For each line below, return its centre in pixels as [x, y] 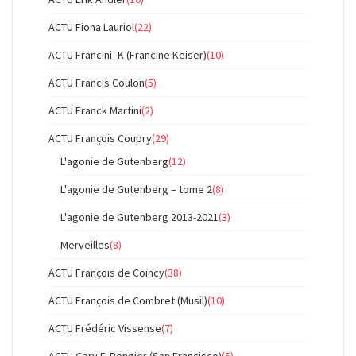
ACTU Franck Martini [95, 110]
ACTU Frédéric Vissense [105, 328]
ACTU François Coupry [100, 138]
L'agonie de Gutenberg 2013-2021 [139, 217]
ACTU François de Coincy [106, 273]
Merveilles [85, 245]
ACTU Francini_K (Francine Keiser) [128, 55]
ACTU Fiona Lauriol [91, 27]
